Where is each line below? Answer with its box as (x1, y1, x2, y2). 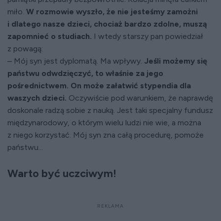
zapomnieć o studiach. (7, 32, 92, 41)
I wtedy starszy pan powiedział (92, 32, 203, 41)
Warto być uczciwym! (7, 167, 116, 181)
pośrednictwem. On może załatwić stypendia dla (7, 81, 191, 91)
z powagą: (7, 44, 43, 54)
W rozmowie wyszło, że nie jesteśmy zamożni (26, 7, 198, 17)
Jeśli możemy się (144, 56, 207, 66)
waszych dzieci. (7, 93, 67, 103)
